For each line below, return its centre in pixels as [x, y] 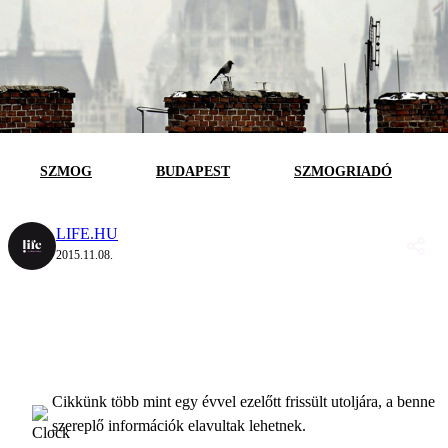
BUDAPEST [193, 171]
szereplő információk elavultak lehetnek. [179, 425]
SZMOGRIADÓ [343, 171]
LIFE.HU [87, 233]
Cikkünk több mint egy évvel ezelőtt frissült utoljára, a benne [243, 401]
